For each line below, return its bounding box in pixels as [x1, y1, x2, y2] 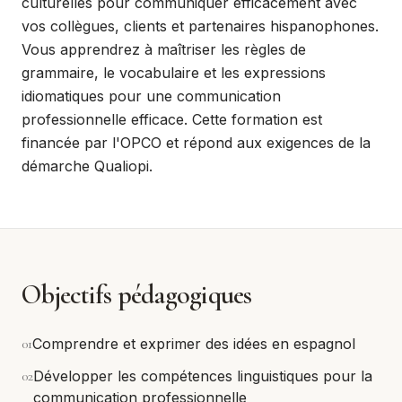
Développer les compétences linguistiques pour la [33, 367, 372, 385]
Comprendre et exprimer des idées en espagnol [32, 335, 355, 353]
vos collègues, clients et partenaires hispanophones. [22, 17, 379, 35]
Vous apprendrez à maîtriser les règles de [22, 40, 306, 58]
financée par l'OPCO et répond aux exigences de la [22, 134, 371, 152]
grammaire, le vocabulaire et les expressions [22, 64, 326, 82]
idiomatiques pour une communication [22, 87, 281, 105]
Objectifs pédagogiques [22, 278, 252, 311]
